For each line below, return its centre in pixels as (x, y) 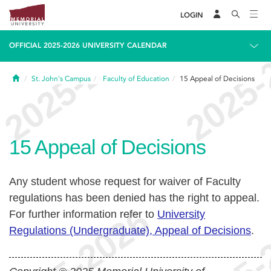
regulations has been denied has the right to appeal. (134, 198)
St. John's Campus (61, 79)
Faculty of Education (136, 79)
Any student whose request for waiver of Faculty (125, 181)
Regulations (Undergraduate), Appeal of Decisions (130, 230)
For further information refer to (83, 214)
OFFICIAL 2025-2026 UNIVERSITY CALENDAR (88, 45)
